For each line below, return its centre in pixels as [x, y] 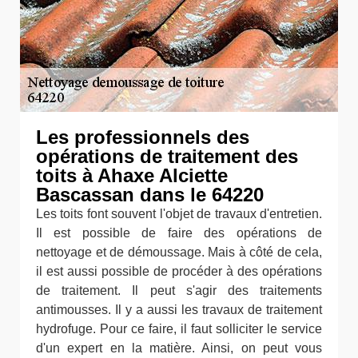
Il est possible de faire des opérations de [179, 233]
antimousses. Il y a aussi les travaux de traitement [179, 310]
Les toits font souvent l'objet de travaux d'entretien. [179, 214]
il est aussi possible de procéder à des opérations [179, 271]
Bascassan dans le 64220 [150, 195]
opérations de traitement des [167, 156]
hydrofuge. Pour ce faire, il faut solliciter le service [179, 329]
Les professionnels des [143, 137]
